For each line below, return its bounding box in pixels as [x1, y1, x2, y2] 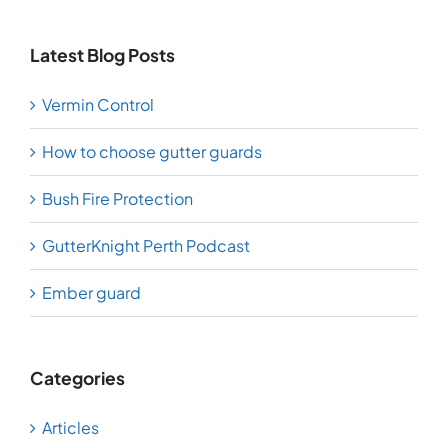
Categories [30, 367, 125, 389]
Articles [42, 417, 99, 438]
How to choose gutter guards [42, 141, 262, 162]
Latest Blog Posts [30, 44, 175, 66]
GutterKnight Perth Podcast [42, 235, 250, 256]
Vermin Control [42, 94, 154, 115]
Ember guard [42, 282, 141, 303]
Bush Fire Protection [42, 188, 193, 209]
